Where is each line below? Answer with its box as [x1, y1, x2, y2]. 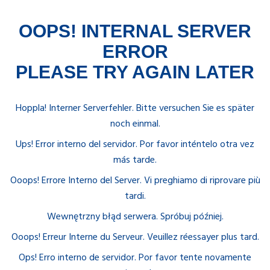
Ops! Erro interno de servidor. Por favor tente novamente [19, 250, 251, 266]
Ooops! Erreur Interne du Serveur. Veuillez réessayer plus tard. [11, 230, 259, 246]
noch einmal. [110, 116, 160, 133]
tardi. [124, 189, 146, 205]
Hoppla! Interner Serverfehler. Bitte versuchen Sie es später [16, 101, 254, 117]
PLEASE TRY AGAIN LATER [16, 62, 254, 83]
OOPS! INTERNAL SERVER [19, 21, 251, 42]
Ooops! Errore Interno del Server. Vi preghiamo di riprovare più [10, 173, 260, 189]
